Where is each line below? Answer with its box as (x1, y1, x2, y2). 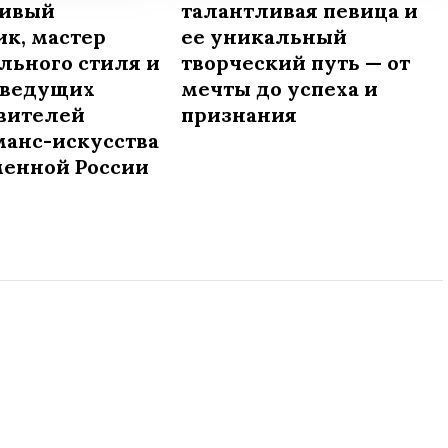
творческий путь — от (181, 50, 410, 76)
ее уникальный (181, 24, 347, 50)
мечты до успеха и (181, 76, 378, 102)
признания (181, 102, 297, 128)
